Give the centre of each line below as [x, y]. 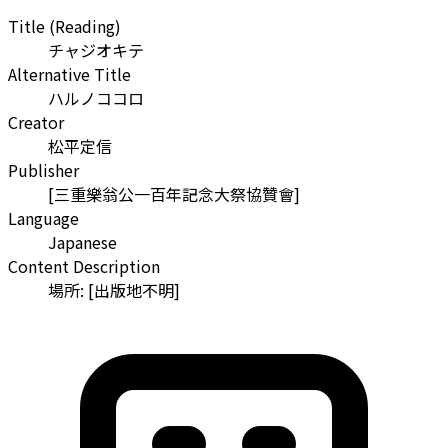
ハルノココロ [96, 98]
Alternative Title [69, 74]
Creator [36, 122]
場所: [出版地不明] [114, 290]
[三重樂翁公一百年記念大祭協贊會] [174, 194]
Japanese [82, 242]
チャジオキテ [96, 50]
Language [43, 218]
